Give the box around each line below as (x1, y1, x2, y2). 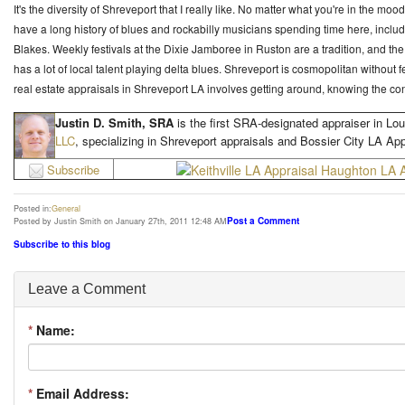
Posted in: (14, 202, 52, 214)
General (52, 202, 80, 214)
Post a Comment (227, 214, 299, 227)
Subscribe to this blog (14, 238, 110, 250)
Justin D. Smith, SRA (55, 114, 174, 131)
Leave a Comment (28, 280, 146, 297)
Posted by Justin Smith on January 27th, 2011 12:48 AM (14, 215, 227, 227)
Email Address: (33, 383, 129, 402)
